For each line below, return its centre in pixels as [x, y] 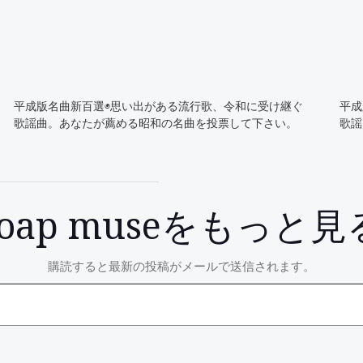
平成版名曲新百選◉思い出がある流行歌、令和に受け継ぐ [159, 106]
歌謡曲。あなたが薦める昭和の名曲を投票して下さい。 [156, 123]
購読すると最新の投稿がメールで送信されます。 [181, 266]
